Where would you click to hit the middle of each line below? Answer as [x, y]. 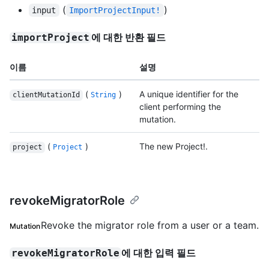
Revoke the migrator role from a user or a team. [150, 225]
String [104, 95]
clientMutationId [46, 95]
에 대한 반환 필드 [129, 38]
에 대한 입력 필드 [159, 253]
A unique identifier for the [189, 94]
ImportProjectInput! [115, 11]
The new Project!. [174, 147]
